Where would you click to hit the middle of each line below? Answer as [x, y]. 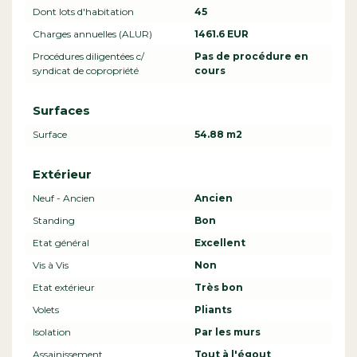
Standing [54, 220]
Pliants [213, 309]
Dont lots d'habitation [83, 11]
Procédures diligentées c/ [88, 56]
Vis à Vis [51, 265]
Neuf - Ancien [64, 198]
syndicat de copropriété [86, 70]
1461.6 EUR [222, 33]
